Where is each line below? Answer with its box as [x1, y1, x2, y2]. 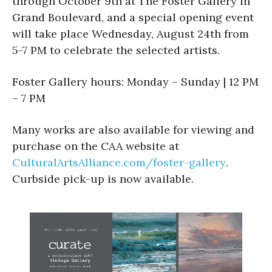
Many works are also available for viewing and [12, 122, 254, 137]
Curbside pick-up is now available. [12, 171, 194, 186]
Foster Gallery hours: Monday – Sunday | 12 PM [12, 74, 259, 89]
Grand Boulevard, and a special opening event [12, 10, 254, 24]
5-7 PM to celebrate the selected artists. [12, 42, 220, 57]
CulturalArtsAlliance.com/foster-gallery [12, 155, 226, 169]
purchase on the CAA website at [12, 138, 182, 153]
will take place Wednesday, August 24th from [12, 26, 249, 41]
